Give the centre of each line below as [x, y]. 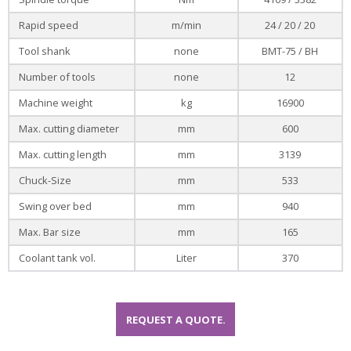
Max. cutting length [63, 155]
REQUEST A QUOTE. [175, 319]
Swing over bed [56, 206]
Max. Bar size [50, 232]
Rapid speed [49, 25]
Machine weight [56, 103]
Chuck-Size [45, 181]
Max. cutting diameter [69, 129]
